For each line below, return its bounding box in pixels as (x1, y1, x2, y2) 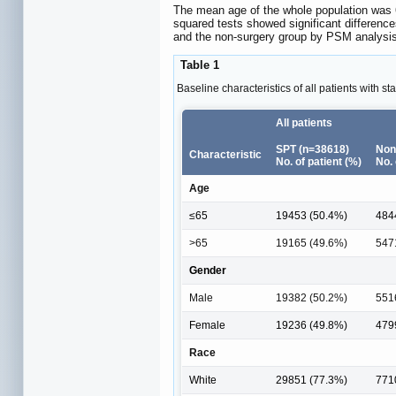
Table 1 (177, 57, 219, 72)
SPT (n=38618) (276, 142, 349, 156)
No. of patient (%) (276, 155, 362, 168)
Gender (189, 263, 226, 277)
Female (189, 318, 225, 331)
